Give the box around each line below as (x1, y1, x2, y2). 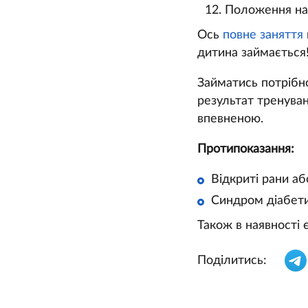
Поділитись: (197, 254, 267, 267)
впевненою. (197, 113, 263, 126)
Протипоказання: (197, 143, 294, 156)
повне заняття (223, 29, 303, 42)
